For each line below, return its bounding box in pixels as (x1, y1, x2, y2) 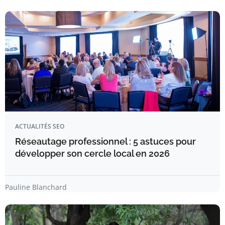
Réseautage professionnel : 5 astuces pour (15, 136, 196, 147)
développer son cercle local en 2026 (15, 148, 170, 159)
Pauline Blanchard (5, 182, 67, 192)
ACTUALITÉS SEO (15, 122, 64, 131)
